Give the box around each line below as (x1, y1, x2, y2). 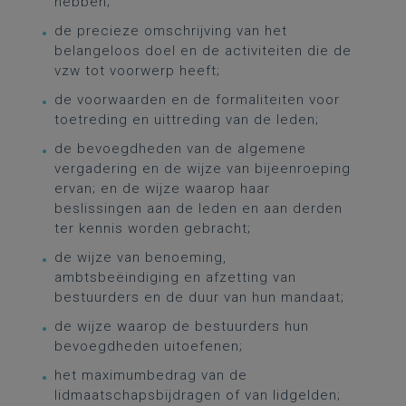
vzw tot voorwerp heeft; (54, 63, 220, 79)
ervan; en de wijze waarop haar (54, 180, 270, 197)
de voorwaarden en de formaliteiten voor (54, 92, 340, 108)
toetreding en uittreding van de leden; (54, 111, 319, 128)
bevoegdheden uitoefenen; (54, 338, 243, 354)
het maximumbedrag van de (54, 367, 247, 383)
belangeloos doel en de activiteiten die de (54, 43, 352, 59)
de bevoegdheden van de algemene (54, 140, 306, 157)
